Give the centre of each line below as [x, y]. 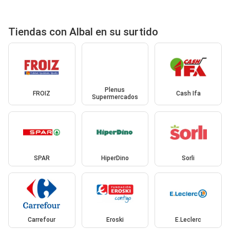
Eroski [115, 219]
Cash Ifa [188, 93]
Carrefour [42, 219]
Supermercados [115, 97]
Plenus [115, 90]
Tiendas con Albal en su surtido [83, 32]
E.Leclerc [188, 219]
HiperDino [115, 158]
